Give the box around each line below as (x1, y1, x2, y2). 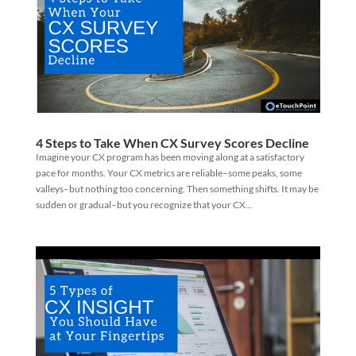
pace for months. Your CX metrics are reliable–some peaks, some (35, 167, 302, 180)
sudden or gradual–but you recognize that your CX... (35, 199, 253, 211)
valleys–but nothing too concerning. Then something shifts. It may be (35, 183, 319, 195)
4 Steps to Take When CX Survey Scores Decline (35, 135, 309, 151)
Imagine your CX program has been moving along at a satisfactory (35, 151, 304, 164)
